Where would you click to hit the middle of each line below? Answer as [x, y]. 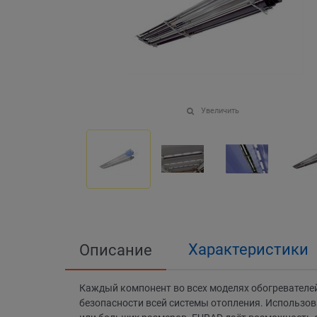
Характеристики [248, 249]
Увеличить [220, 110]
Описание [116, 250]
